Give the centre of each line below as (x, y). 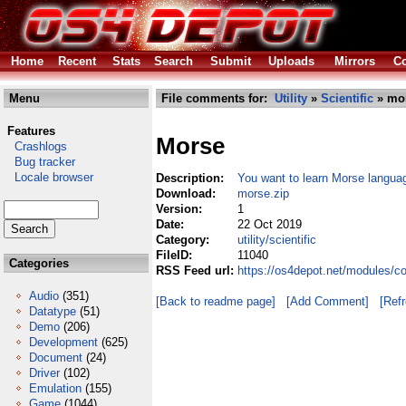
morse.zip (263, 193)
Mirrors (355, 61)
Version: (181, 209)
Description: (192, 178)
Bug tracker (39, 162)
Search (174, 61)
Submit (231, 61)
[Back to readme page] (216, 301)
